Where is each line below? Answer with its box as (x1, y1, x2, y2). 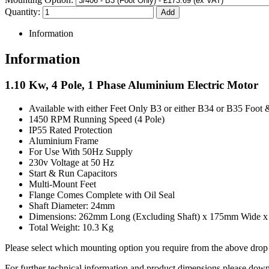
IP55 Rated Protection (29, 125, 112, 136)
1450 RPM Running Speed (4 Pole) (29, 114, 165, 125)
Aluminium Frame (29, 136, 98, 147)
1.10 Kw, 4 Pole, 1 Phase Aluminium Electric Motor (5, 79, 258, 92)
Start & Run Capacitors (29, 168, 117, 179)
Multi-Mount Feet (29, 179, 96, 190)
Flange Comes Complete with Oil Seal (29, 190, 175, 201)
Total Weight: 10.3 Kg (29, 222, 113, 233)
